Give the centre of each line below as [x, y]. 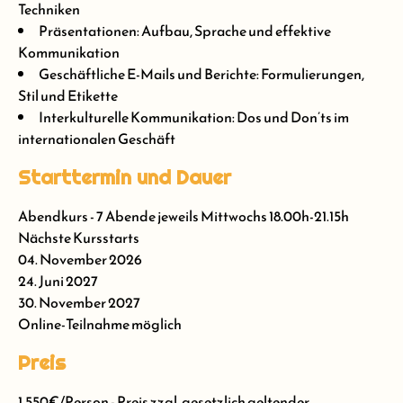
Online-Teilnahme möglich [100, 324]
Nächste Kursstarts [79, 238]
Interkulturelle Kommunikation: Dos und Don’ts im [194, 117]
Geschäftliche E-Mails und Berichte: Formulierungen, [201, 74]
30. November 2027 [79, 303]
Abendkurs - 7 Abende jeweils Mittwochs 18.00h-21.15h [184, 216]
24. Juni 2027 [58, 281]
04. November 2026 [80, 260]
